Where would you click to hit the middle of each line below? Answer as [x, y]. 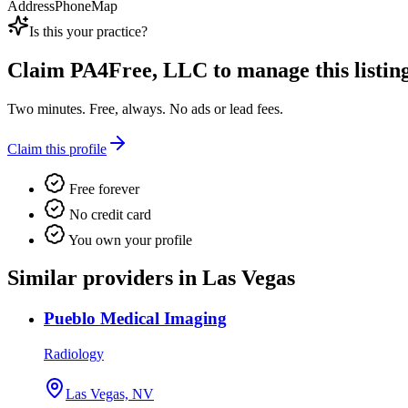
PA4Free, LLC [139, 70]
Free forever [102, 189]
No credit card [108, 214]
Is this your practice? [88, 31]
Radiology [74, 354]
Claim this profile [57, 148]
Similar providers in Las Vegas [151, 278]
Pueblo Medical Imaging [135, 319]
